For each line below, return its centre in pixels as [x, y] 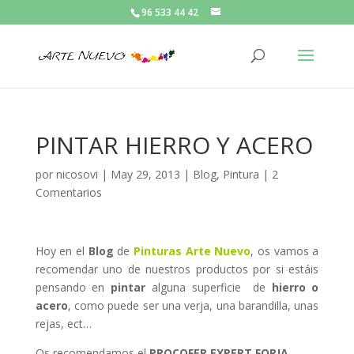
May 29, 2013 [145, 174]
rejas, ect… [63, 324]
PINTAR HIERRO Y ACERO [174, 145]
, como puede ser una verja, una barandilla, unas [193, 305]
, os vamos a [285, 251]
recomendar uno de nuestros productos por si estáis [177, 269]
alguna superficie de [209, 287]
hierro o [295, 287]
